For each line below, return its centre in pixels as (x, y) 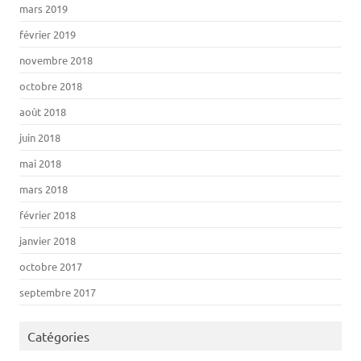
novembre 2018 (56, 60)
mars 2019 (44, 8)
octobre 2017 (51, 266)
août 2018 (43, 112)
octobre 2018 (51, 86)
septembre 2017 (58, 292)
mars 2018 (44, 189)
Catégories (58, 336)
